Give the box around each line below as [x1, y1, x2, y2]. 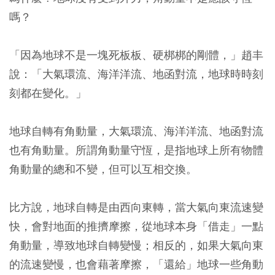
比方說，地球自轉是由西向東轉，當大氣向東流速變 [9, 199, 263, 214]
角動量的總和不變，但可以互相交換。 [9, 161, 197, 176]
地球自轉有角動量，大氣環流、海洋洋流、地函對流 [9, 123, 263, 138]
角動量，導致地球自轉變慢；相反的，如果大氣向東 [9, 238, 263, 252]
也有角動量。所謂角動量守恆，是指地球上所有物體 [9, 142, 263, 157]
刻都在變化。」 [9, 85, 87, 100]
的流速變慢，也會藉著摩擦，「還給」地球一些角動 [9, 257, 263, 271]
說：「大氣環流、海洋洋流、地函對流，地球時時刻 [9, 66, 263, 81]
